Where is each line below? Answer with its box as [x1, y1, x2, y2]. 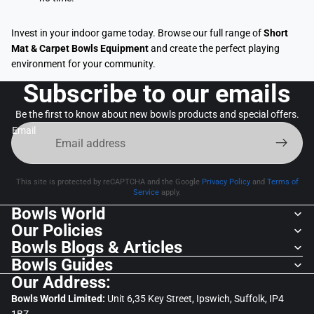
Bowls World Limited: [11, 293, 107, 305]
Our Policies [11, 221, 102, 241]
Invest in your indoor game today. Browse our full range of [11, 27, 264, 39]
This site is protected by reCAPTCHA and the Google [15, 177, 202, 187]
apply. [159, 188, 181, 198]
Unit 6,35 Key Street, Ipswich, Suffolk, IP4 [107, 293, 284, 305]
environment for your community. [11, 58, 156, 70]
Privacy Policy [201, 177, 250, 187]
